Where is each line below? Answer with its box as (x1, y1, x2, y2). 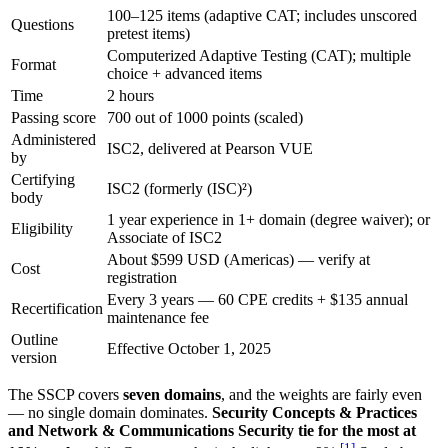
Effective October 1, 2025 (107, 339, 271, 357)
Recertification (11, 299, 103, 317)
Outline (11, 330, 58, 348)
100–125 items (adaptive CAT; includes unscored (107, 6, 417, 24)
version (11, 348, 57, 366)
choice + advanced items (107, 64, 262, 82)
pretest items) (107, 24, 190, 42)
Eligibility (11, 219, 73, 237)
